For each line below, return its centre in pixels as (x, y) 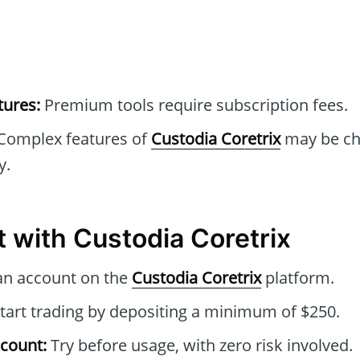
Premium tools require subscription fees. (194, 105)
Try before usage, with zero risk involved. (200, 346)
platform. (298, 278)
